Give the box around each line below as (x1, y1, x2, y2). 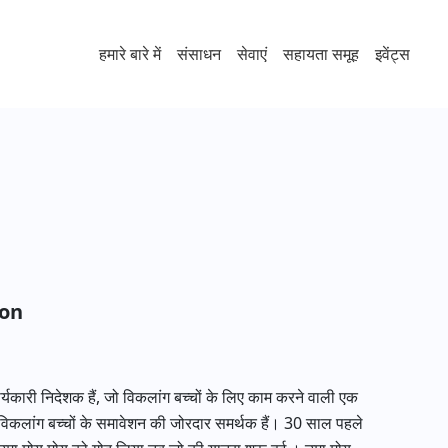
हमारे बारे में (98, 43, 161, 65)
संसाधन (176, 43, 221, 65)
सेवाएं (236, 43, 267, 65)
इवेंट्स (374, 43, 410, 65)
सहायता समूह (282, 43, 359, 65)
